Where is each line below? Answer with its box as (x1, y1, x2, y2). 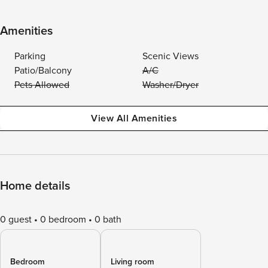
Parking (14, 50, 45, 62)
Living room (111, 257, 154, 267)
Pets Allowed (14, 79, 69, 91)
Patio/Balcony (14, 65, 72, 77)
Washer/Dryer (142, 79, 199, 91)
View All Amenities (91, 112, 177, 124)
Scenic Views (142, 50, 199, 62)
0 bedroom (40, 214, 86, 226)
